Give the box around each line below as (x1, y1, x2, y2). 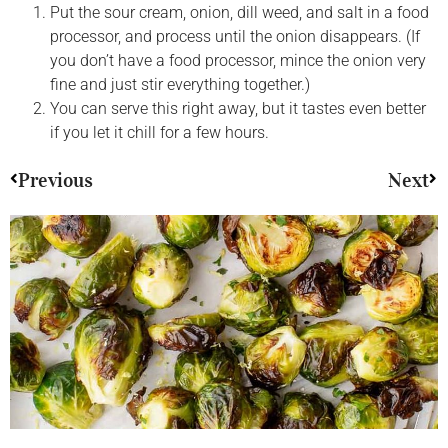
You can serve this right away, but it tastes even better (50, 98, 426, 118)
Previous (18, 167, 93, 192)
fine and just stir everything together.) (50, 74, 310, 94)
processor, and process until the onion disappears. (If (50, 26, 420, 46)
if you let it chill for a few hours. (50, 122, 269, 142)
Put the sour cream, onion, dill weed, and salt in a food (50, 2, 429, 22)
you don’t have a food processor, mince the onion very (50, 50, 426, 70)
